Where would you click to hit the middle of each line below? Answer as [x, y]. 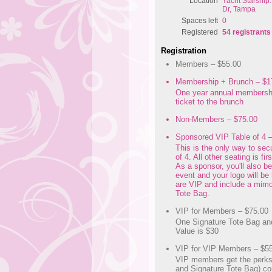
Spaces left [200, 21]
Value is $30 [197, 231]
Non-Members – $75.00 [216, 120]
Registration [184, 51]
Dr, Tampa [239, 9]
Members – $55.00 [208, 64]
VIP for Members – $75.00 [222, 211]
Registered [200, 32]
